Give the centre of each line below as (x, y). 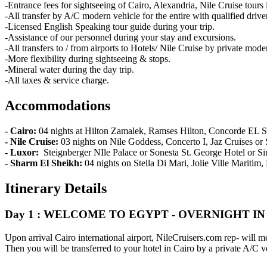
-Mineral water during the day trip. (69, 69)
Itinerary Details (56, 188)
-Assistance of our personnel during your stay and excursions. (120, 37)
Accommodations (58, 105)
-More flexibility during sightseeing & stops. (88, 58)
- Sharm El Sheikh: (45, 163)
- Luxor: (24, 152)
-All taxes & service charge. (57, 80)
